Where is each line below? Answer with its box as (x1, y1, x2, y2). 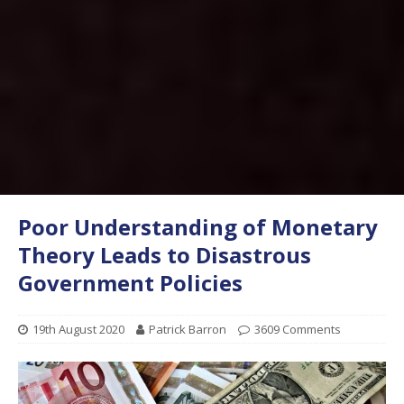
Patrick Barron (149, 320, 226, 337)
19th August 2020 (32, 320, 124, 337)
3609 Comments (254, 320, 341, 337)
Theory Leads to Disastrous (18, 239, 311, 270)
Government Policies (18, 267, 243, 298)
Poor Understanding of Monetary (18, 211, 378, 242)
